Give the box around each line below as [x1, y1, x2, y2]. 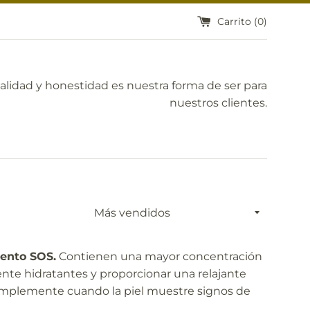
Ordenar [88, 201, 134, 214]
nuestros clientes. [170, 96, 267, 109]
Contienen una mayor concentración [56, 250, 262, 263]
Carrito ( [217, 15, 257, 28]
